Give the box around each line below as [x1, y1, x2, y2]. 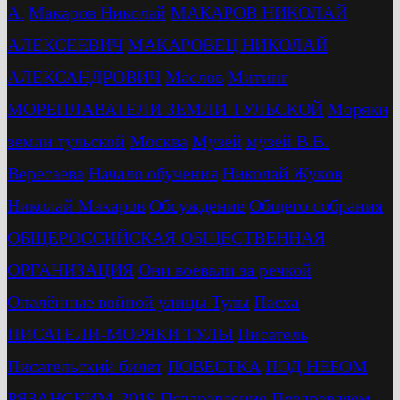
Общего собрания [249, 196, 383, 216]
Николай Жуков [222, 163, 342, 184]
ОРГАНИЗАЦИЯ [7, 260, 134, 280]
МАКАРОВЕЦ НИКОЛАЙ [128, 35, 328, 55]
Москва [129, 131, 187, 152]
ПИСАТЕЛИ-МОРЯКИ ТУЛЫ [7, 324, 233, 345]
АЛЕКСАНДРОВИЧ [7, 67, 161, 87]
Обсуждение [149, 196, 245, 216]
